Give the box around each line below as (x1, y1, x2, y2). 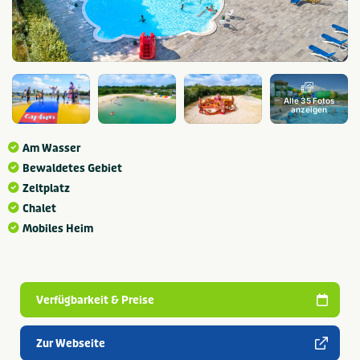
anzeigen (291, 104, 327, 115)
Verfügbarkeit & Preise (36, 293, 154, 307)
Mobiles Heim (22, 222, 93, 235)
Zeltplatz (22, 182, 70, 195)
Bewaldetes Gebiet (22, 162, 122, 175)
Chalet (22, 202, 56, 215)
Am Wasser (22, 141, 80, 155)
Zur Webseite (36, 337, 105, 350)
